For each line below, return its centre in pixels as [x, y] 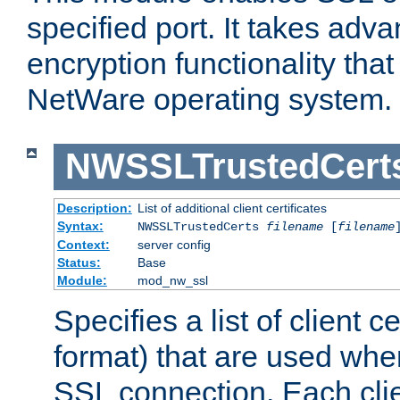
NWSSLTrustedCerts [201, 226]
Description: [94, 208]
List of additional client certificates [232, 208]
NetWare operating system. [209, 100]
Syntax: [80, 225]
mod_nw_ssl [172, 280]
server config [174, 244]
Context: [83, 244]
